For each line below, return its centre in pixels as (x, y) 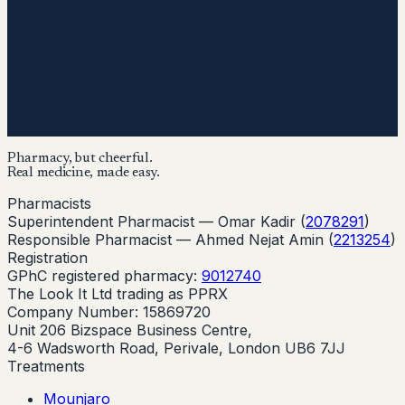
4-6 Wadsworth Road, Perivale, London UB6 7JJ (176, 348)
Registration (47, 258)
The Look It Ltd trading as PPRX (118, 294)
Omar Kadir (257, 222)
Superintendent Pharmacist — (113, 222)
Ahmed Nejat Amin (259, 240)
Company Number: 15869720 (109, 312)
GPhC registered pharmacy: (102, 276)
